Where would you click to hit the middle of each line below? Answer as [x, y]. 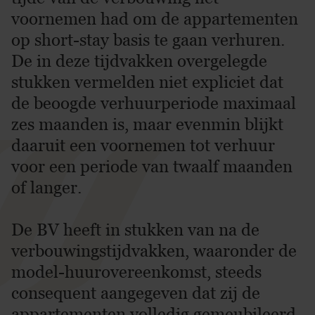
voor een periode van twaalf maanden [152, 166]
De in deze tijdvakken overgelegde [139, 61]
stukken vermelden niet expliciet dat [147, 82]
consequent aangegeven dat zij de [136, 293]
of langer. [46, 187]
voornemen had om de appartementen [155, 19]
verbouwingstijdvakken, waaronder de [154, 251]
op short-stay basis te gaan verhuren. [148, 40]
